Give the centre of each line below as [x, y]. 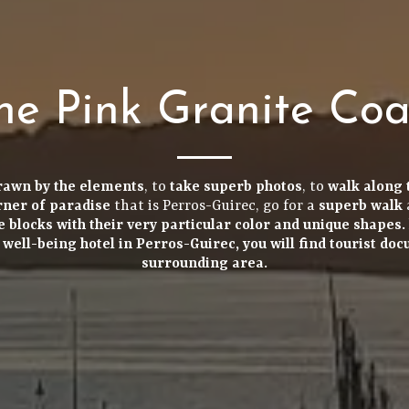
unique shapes [352, 225]
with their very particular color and [178, 225]
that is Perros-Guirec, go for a [214, 206]
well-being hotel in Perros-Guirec [119, 244]
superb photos [252, 187]
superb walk [360, 206]
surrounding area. [204, 263]
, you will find [283, 244]
